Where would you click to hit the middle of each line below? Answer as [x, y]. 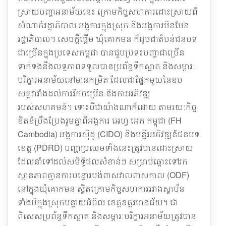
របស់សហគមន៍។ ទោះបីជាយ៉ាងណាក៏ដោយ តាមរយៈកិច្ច [107, 107]
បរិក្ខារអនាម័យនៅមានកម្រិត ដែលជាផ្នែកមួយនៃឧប [100, 79]
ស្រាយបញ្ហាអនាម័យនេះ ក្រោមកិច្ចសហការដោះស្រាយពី [108, 11]
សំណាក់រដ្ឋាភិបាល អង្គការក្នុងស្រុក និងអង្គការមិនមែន [103, 25]
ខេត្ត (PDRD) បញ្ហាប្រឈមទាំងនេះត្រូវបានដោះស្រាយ [105, 148]
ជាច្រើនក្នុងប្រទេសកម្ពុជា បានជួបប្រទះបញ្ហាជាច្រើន [101, 52]
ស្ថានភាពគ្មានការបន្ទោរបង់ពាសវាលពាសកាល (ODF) [103, 175]
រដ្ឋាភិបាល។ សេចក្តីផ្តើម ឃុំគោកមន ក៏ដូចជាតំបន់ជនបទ [107, 39]
